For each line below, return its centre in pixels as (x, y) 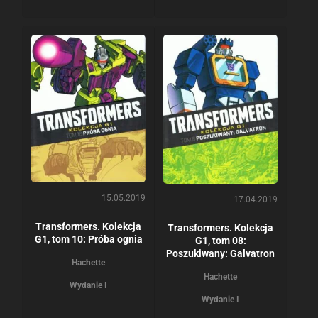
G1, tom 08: (220, 241)
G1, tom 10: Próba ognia (88, 239)
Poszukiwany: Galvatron (220, 254)
